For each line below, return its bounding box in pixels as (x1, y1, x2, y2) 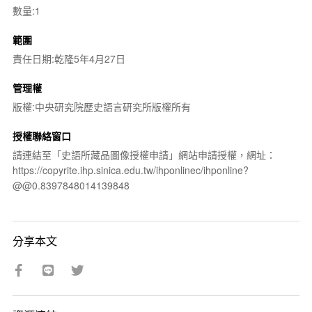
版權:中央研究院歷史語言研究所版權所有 (12, 99, 191, 114)
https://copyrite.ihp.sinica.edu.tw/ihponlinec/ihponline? (12, 162, 249, 177)
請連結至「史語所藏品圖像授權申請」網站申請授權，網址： (12, 147, 276, 162)
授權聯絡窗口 (12, 128, 71, 143)
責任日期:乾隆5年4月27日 (12, 51, 125, 65)
